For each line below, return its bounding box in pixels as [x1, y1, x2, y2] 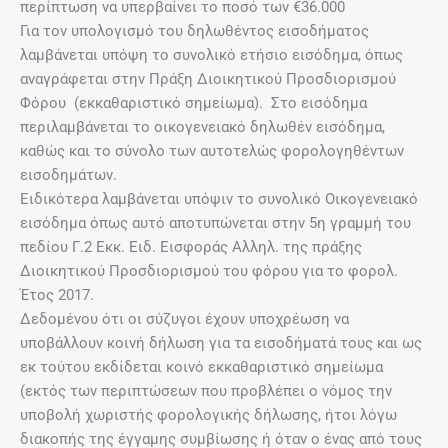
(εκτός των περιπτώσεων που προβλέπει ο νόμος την [20, 381, 392, 400]
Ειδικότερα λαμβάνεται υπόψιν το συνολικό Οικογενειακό [20, 189, 418, 208]
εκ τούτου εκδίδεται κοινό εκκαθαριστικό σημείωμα [20, 357, 383, 376]
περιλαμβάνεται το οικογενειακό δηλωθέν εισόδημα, [20, 117, 385, 136]
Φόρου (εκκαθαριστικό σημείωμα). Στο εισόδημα [20, 93, 367, 112]
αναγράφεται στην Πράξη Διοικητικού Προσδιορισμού [20, 69, 396, 88]
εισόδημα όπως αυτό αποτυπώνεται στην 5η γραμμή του [20, 213, 411, 232]
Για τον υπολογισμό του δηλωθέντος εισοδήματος [20, 21, 369, 40]
